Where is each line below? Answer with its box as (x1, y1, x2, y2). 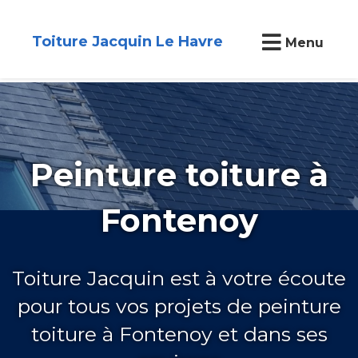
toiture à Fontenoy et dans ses (30, 321, 328, 346)
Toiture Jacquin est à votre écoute (12, 265, 346, 290)
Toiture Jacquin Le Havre (31, 33, 223, 50)
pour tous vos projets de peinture (17, 293, 341, 318)
